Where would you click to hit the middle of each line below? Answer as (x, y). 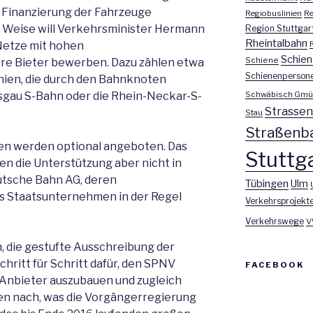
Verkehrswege (274, 221)
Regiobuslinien (273, 13)
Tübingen (267, 184)
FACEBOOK (274, 265)
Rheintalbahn (276, 43)
